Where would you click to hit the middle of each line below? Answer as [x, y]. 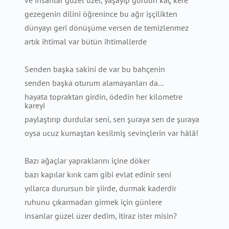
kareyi [35, 105]
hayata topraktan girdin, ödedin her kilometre [104, 97]
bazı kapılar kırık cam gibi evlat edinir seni [98, 174]
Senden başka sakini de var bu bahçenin [95, 69]
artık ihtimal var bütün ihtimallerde [86, 41]
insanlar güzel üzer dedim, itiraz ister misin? [101, 216]
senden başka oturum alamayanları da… [94, 83]
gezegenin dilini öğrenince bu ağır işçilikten [101, 14]
